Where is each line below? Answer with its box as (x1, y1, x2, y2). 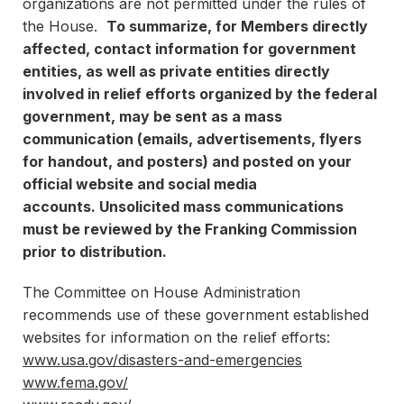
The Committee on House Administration (23, 283, 300, 301)
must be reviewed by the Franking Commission (23, 220, 357, 238)
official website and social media (23, 175, 257, 193)
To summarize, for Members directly (106, 17, 368, 35)
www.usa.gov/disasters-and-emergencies (23, 351, 302, 369)
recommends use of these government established (23, 306, 369, 324)
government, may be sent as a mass (23, 107, 282, 125)
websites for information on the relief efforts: (23, 328, 330, 346)
